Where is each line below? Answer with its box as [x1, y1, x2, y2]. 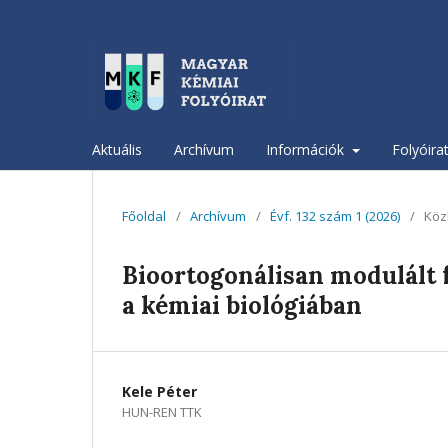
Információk [266, 139, 348, 159]
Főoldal [122, 206, 166, 225]
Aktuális [92, 139, 142, 159]
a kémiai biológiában [122, 289, 362, 321]
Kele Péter [122, 381, 197, 401]
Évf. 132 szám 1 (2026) [270, 206, 400, 225]
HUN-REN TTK [122, 402, 202, 421]
